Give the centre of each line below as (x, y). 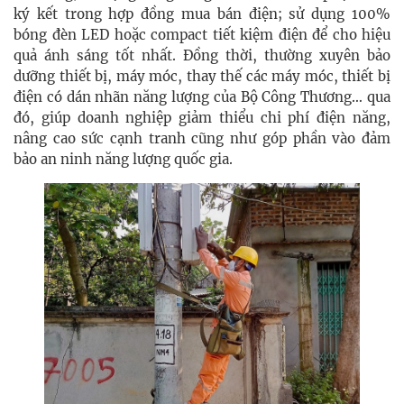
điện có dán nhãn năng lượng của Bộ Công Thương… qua (202, 96)
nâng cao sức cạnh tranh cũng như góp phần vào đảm (202, 138)
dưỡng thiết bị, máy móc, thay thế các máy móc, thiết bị (202, 76)
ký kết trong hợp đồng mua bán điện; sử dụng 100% (202, 14)
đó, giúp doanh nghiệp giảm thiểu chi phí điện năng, (202, 117)
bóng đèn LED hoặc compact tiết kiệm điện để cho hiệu (202, 34)
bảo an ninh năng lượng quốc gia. (123, 159)
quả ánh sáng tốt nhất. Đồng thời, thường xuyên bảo (202, 55)
